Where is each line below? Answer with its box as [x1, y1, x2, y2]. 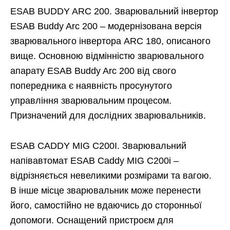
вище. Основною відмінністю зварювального [10, 51, 204, 62]
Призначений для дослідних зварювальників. [10, 110, 206, 121]
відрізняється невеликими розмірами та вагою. [10, 170, 212, 181]
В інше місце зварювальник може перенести [10, 185, 201, 196]
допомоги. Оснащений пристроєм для [10, 215, 174, 226]
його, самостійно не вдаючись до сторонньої [10, 200, 202, 211]
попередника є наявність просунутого [10, 81, 172, 91]
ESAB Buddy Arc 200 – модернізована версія [10, 21, 202, 32]
